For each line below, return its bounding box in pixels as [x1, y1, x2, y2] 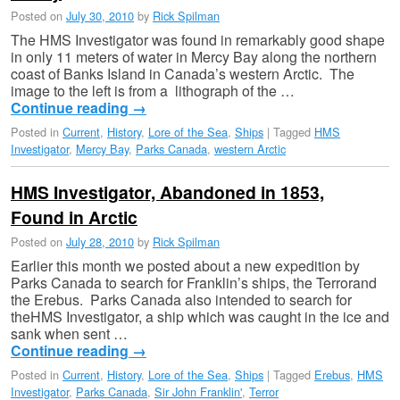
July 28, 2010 [66, 232, 134, 250]
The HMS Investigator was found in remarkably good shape [11, 29, 385, 51]
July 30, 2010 [66, 7, 134, 25]
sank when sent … [11, 322, 128, 344]
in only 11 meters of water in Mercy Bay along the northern [11, 46, 377, 68]
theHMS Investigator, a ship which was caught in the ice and [11, 305, 389, 327]
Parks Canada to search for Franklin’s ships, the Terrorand [11, 271, 377, 293]
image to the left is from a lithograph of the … [11, 80, 295, 102]
